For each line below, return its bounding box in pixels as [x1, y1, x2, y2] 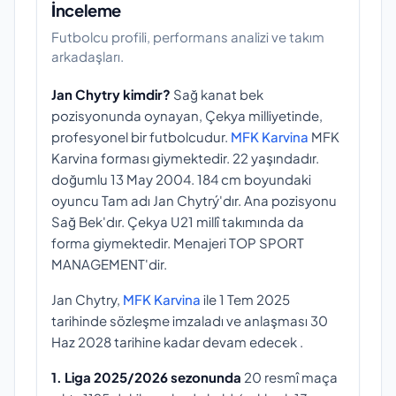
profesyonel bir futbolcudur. [51, 128, 231, 146]
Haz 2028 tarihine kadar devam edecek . [51, 333, 303, 351]
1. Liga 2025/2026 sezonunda [51, 369, 241, 386]
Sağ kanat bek [171, 86, 263, 103]
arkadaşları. [51, 48, 124, 65]
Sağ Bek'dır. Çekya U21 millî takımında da [51, 213, 304, 231]
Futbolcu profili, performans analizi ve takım [51, 28, 324, 46]
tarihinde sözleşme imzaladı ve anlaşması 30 [51, 312, 328, 330]
